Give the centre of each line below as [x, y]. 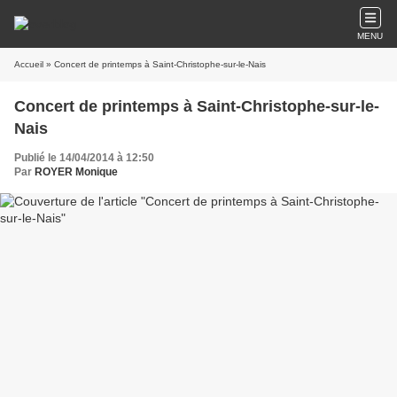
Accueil [29, 64]
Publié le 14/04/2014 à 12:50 [84, 158]
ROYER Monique [76, 172]
